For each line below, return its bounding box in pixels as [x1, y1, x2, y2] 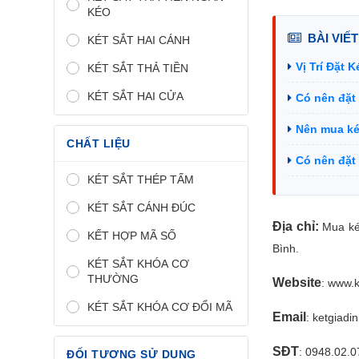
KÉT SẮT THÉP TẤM [87, 172, 194, 186]
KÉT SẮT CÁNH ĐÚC [87, 200, 196, 214]
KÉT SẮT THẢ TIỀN [87, 61, 188, 75]
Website [272, 275, 321, 289]
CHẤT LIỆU [67, 136, 131, 150]
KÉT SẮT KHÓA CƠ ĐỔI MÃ [87, 300, 232, 313]
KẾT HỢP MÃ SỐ [87, 228, 176, 242]
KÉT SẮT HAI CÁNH [87, 33, 190, 46]
